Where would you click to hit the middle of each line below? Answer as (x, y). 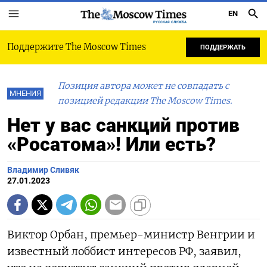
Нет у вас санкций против (123, 125)
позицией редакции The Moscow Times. (145, 101)
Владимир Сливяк (43, 170)
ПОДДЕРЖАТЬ (223, 47)
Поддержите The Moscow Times (77, 47)
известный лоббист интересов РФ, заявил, (124, 252)
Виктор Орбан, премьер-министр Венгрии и (131, 235)
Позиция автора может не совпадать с (143, 86)
